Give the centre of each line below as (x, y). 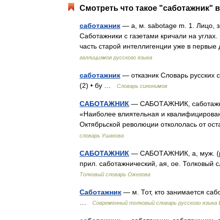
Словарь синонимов (142, 86)
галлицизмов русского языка (116, 57)
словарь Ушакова (102, 136)
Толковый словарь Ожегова (115, 174)
